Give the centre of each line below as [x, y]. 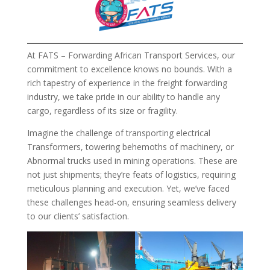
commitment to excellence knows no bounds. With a [129, 69]
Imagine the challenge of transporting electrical [118, 133]
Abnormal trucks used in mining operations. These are [132, 160]
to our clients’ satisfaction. [78, 216]
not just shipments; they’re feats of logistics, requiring [131, 174]
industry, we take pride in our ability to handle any [123, 96]
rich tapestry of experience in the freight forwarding [127, 83]
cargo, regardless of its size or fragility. [102, 110]
